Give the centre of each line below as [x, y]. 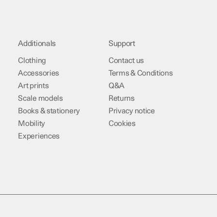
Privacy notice [132, 111]
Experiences [39, 137]
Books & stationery [49, 111]
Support [122, 44]
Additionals [37, 44]
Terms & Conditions [140, 74]
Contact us [126, 61]
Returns [121, 99]
